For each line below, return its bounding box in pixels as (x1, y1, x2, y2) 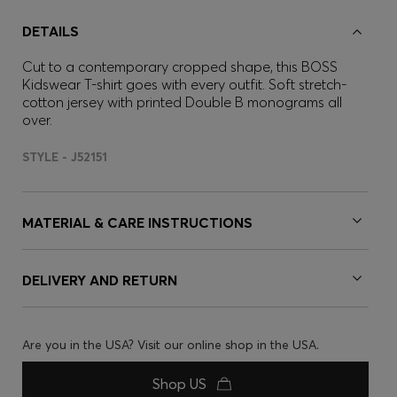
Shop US (152, 375, 210, 393)
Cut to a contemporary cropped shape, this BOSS (22, 58, 338, 75)
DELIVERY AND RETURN (22, 271, 177, 289)
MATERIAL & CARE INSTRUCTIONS (22, 214, 253, 231)
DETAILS (22, 22, 79, 40)
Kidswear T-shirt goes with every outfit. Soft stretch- (22, 75, 346, 93)
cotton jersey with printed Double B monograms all (22, 93, 342, 111)
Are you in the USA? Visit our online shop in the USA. (22, 337, 319, 353)
